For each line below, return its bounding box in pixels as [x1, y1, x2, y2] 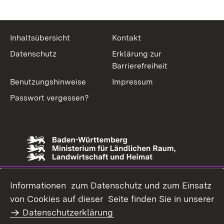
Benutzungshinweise [10, 77, 86, 86]
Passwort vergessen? [10, 93, 89, 102]
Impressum [112, 77, 153, 86]
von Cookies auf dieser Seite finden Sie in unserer [10, 193, 214, 204]
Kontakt [112, 33, 141, 42]
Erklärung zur [112, 49, 161, 58]
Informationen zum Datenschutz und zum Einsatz [10, 180, 211, 190]
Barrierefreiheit [112, 61, 167, 70]
